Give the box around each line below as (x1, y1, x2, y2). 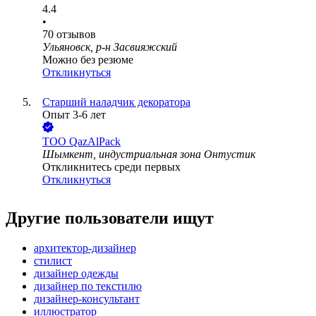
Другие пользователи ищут (6, 209, 214, 228)
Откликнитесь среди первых (42, 161, 181, 174)
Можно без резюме (42, 54, 133, 66)
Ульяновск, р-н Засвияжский (42, 41, 177, 54)
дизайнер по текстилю (34, 280, 142, 293)
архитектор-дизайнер (34, 242, 136, 255)
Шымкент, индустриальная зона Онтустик (42, 148, 255, 161)
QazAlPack (69, 135, 121, 148)
